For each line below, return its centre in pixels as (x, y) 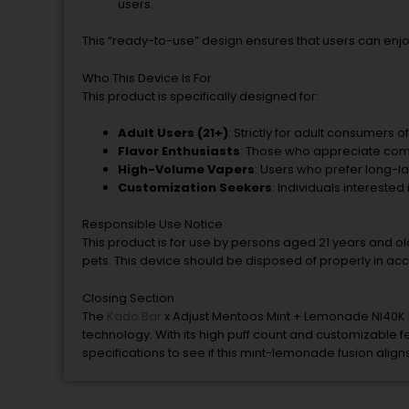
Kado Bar (134, 316)
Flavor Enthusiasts (179, 152)
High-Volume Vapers (186, 170)
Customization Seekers (195, 188)
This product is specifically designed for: (200, 96)
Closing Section (128, 298)
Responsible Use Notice (152, 224)
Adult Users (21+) (173, 133)
